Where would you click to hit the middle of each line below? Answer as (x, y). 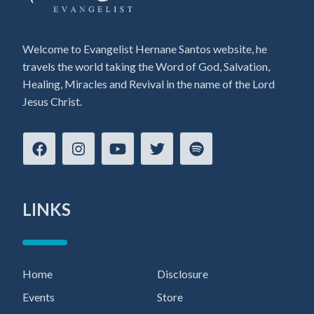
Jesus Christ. (52, 101)
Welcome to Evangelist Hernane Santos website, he (145, 48)
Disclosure (183, 273)
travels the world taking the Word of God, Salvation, (146, 66)
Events (39, 296)
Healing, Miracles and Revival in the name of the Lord (149, 83)
